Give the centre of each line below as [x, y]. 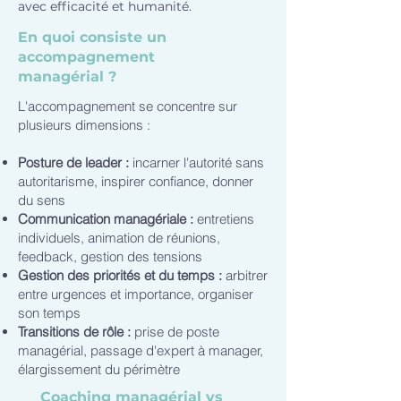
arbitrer [247, 275]
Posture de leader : [75, 162]
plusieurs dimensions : [84, 125]
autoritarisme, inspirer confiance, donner [136, 181]
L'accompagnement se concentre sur [128, 106]
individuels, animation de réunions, [119, 238]
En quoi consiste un [92, 37]
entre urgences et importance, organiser [136, 294]
